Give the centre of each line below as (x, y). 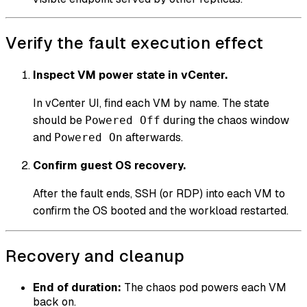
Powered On (88, 138)
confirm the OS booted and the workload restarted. (161, 211)
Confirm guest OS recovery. (109, 166)
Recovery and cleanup (95, 256)
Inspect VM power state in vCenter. (130, 75)
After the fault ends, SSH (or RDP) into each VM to (159, 194)
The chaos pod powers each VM (204, 288)
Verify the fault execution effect (135, 42)
